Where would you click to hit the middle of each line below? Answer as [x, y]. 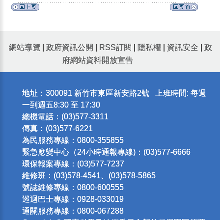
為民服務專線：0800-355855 [73, 140]
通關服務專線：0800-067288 [73, 211]
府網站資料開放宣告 [98, 60]
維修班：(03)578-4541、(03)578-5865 [89, 176]
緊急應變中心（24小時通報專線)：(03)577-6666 [106, 152]
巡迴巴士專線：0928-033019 [73, 199]
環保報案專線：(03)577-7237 [73, 164]
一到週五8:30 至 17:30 [61, 105]
